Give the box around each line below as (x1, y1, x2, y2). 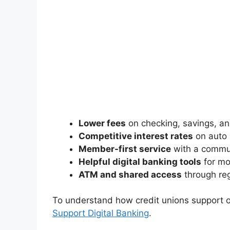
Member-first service (79, 143, 171, 154)
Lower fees (79, 118, 126, 128)
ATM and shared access (79, 169, 182, 180)
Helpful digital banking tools (79, 156, 201, 167)
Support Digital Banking (52, 208, 149, 219)
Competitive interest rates (79, 130, 193, 141)
